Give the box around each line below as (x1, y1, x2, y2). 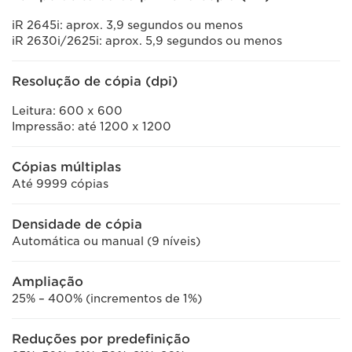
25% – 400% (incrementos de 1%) (12, 292, 202, 305)
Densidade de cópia (12, 217, 142, 232)
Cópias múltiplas (12, 159, 121, 174)
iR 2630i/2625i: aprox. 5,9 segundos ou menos (12, 35, 285, 47)
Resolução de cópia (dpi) (12, 74, 178, 89)
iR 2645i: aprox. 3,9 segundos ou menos (12, 19, 246, 31)
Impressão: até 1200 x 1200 (12, 120, 171, 133)
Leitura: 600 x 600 (12, 104, 123, 117)
